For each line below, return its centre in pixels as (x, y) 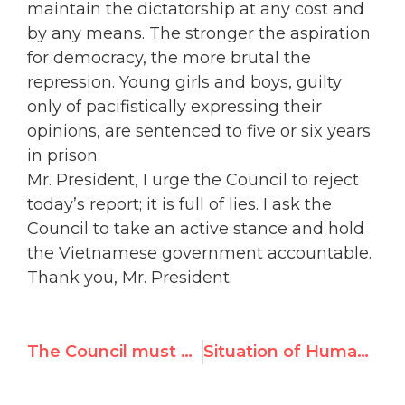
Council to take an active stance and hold (196, 229)
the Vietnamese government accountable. (199, 254)
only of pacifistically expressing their (174, 107)
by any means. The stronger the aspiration (199, 34)
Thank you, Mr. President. (130, 278)
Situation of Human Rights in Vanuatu (363, 351)
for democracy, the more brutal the (169, 58)
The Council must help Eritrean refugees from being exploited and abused (187, 351)
